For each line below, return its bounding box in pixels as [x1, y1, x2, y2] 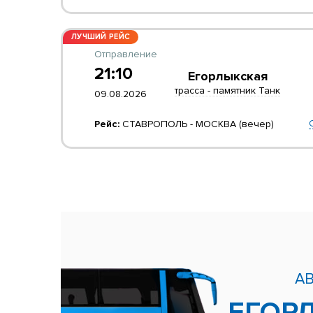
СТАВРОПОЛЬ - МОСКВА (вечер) [119, 118, 274, 130]
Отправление [94, 48, 157, 60]
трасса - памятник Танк [175, 84, 280, 96]
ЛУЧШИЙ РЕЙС [71, 32, 131, 41]
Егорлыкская [187, 68, 268, 84]
